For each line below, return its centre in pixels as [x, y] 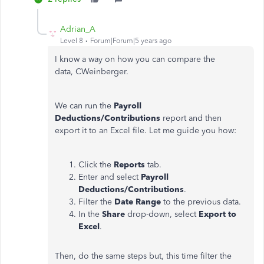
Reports [131, 165]
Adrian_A [78, 29]
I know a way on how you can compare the [135, 59]
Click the [96, 165]
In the [90, 214]
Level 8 [72, 41]
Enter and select [110, 177]
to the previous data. [202, 202]
